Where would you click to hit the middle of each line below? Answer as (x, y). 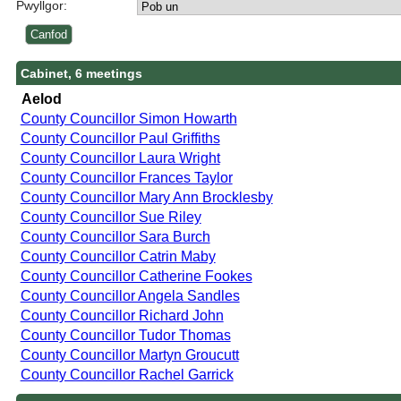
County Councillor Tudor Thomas (125, 335)
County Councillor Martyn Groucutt (129, 354)
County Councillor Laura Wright (120, 158)
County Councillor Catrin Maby (118, 256)
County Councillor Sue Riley (111, 217)
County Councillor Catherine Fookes (136, 276)
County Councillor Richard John (122, 315)
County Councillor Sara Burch (115, 236)
